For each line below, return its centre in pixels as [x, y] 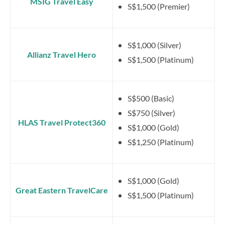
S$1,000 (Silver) [154, 45]
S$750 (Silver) [151, 113]
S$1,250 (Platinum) [161, 142]
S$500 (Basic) [151, 98]
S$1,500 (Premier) [159, 6]
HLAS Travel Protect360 [62, 122]
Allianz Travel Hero [62, 54]
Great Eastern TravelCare [62, 190]
